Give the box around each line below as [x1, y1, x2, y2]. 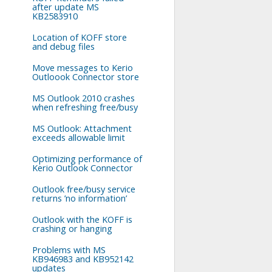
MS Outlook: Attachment [32, 123, 132, 134]
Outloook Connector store [32, 71, 139, 83]
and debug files [32, 41, 95, 52]
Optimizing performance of [32, 153, 142, 165]
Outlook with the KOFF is [32, 214, 132, 225]
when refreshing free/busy [32, 101, 138, 113]
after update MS [32, 1, 99, 13]
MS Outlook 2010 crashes [32, 92, 135, 104]
